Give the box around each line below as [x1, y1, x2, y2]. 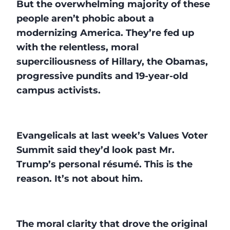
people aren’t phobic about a [16, 12, 154, 24]
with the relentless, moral [16, 41, 139, 53]
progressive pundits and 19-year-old [16, 70, 188, 82]
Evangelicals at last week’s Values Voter [16, 129, 208, 141]
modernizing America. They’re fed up [16, 27, 194, 39]
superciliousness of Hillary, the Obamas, [16, 55, 208, 67]
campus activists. [16, 84, 101, 96]
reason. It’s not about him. [16, 172, 143, 184]
